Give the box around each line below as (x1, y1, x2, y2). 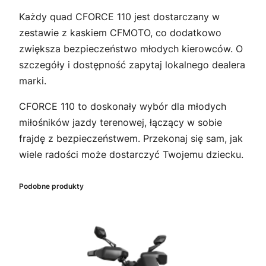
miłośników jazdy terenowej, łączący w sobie (19, 116, 222, 129)
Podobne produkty (19, 182, 84, 191)
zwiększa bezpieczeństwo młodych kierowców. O (19, 43, 243, 55)
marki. (19, 75, 46, 87)
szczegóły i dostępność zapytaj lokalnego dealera (19, 59, 245, 71)
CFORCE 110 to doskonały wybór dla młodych (19, 100, 226, 113)
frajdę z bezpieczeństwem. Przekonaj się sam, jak (19, 132, 243, 145)
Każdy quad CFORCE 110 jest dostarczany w (19, 11, 220, 23)
